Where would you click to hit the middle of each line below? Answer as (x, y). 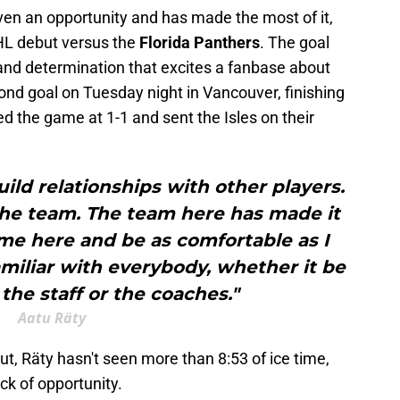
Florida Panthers (200, 43)
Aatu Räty (52, 318)
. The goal (295, 43)
